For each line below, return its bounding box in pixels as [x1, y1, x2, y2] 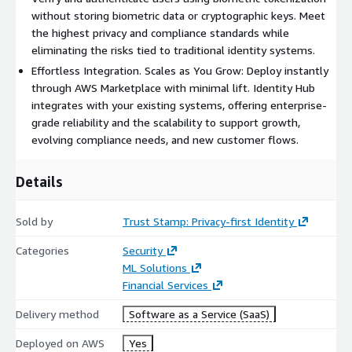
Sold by [16, 214, 53, 229]
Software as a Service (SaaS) [128, 307, 269, 321]
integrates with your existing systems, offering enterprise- [31, 98, 327, 112]
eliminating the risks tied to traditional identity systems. [31, 43, 315, 57]
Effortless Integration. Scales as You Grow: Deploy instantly [31, 64, 328, 78]
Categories [16, 244, 69, 258]
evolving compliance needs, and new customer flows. [31, 133, 299, 147]
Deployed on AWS [16, 336, 104, 350]
